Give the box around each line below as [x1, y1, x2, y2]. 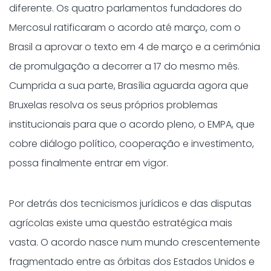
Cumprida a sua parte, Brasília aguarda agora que [9, 79, 249, 93]
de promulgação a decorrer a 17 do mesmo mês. [9, 59, 240, 73]
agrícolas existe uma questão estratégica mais [9, 216, 232, 230]
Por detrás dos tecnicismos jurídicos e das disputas [9, 197, 252, 211]
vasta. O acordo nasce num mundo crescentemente [9, 235, 260, 249]
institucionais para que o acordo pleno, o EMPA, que [9, 117, 255, 131]
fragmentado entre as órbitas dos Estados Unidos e [9, 255, 255, 269]
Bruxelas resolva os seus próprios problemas [9, 98, 218, 112]
